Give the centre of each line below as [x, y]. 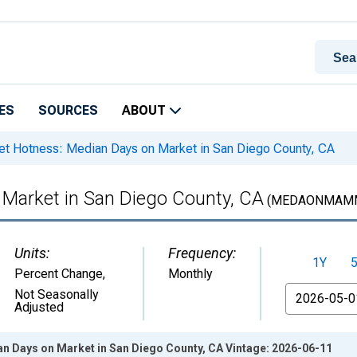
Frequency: [202, 253]
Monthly [190, 274]
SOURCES [68, 110]
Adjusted [39, 307]
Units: [32, 253]
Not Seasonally [57, 294]
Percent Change [59, 274]
